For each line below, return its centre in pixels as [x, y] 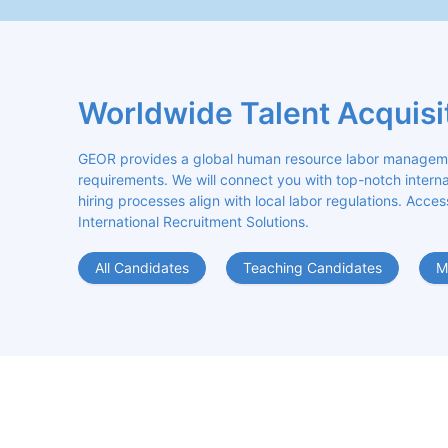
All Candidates [142, 268]
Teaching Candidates [312, 268]
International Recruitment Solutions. [193, 222]
